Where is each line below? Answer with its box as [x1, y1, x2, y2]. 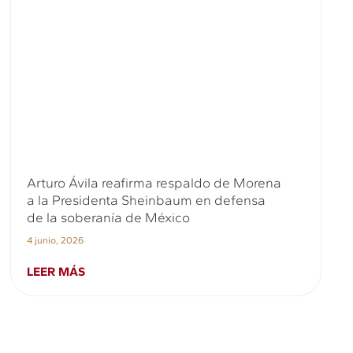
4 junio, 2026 [26, 235, 84, 247]
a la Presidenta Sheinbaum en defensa [26, 192, 266, 209]
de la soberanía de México [26, 210, 190, 226]
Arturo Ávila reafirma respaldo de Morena [26, 175, 281, 191]
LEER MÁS [26, 264, 85, 280]
